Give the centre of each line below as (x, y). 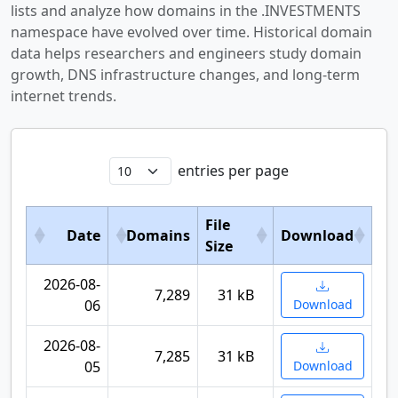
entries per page (233, 171)
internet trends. (64, 96)
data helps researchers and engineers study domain (186, 53)
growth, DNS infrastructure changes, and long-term (185, 75)
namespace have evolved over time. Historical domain (191, 32)
